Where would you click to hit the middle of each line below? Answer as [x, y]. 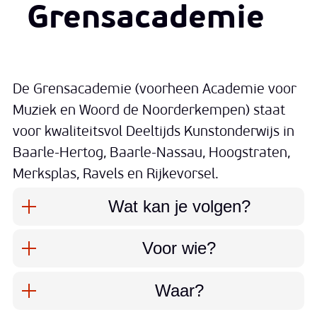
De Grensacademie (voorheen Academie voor [155, 90]
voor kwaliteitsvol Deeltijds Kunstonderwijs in [154, 132]
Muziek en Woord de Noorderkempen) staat [149, 111]
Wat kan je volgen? [179, 206]
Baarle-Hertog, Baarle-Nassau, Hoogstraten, [151, 153]
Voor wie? [179, 248]
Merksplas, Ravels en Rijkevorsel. [116, 174]
